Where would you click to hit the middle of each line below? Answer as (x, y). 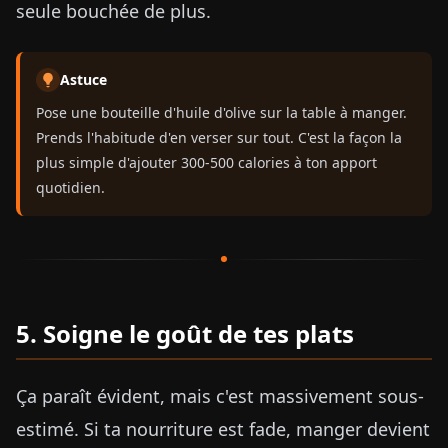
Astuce (83, 79)
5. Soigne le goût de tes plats (185, 333)
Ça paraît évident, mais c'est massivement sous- (220, 396)
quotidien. (70, 187)
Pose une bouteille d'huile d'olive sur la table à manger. (221, 112)
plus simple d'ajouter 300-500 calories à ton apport (206, 162)
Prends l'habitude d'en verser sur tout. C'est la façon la (219, 137)
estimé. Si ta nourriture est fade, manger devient (223, 429)
